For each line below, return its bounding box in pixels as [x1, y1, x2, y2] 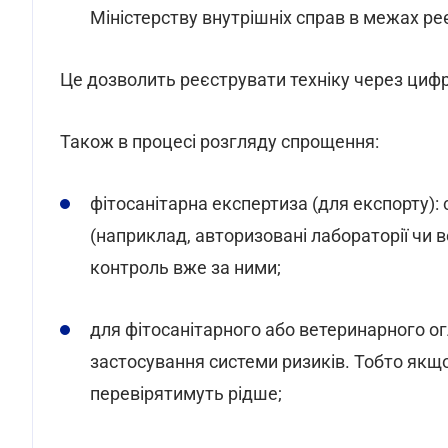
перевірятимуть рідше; [90, 383, 282, 404]
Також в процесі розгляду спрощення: [60, 131, 379, 152]
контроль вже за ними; [90, 257, 281, 278]
